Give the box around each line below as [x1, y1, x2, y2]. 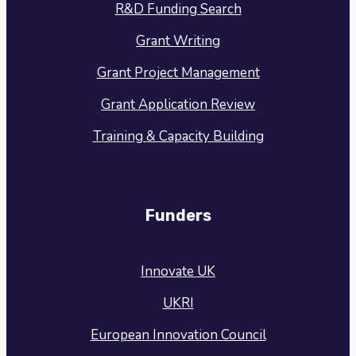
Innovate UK [141, 261, 215, 281]
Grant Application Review [101, 95, 255, 114]
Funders [145, 206, 211, 226]
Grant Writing [136, 31, 220, 50]
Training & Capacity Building [92, 126, 264, 145]
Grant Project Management [96, 63, 260, 82]
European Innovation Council [90, 325, 266, 344]
